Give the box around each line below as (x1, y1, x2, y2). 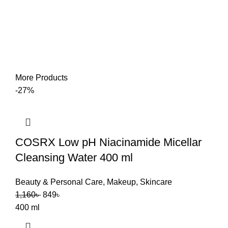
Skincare (140, 178, 172, 186)
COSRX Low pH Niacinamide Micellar (15, 136, 202, 149)
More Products (15, 73, 68, 82)
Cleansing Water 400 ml (15, 151, 133, 164)
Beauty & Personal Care (15, 178, 103, 186)
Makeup (107, 178, 136, 186)
